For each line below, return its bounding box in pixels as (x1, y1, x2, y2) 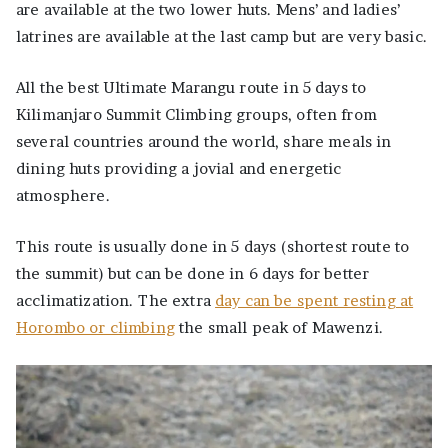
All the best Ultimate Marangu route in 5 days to (16, 78, 367, 98)
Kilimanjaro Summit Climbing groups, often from (16, 105, 377, 125)
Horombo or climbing (16, 318, 175, 338)
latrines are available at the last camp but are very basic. (16, 27, 427, 47)
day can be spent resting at (215, 291, 414, 311)
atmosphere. (16, 186, 110, 206)
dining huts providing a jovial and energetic (16, 159, 342, 179)
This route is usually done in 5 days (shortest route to (16, 237, 410, 257)
